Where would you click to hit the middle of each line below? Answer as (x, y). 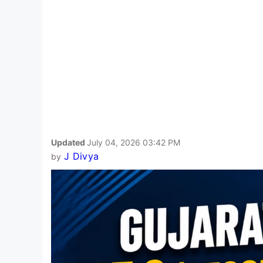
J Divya (81, 156)
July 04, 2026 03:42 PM (134, 142)
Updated (69, 142)
